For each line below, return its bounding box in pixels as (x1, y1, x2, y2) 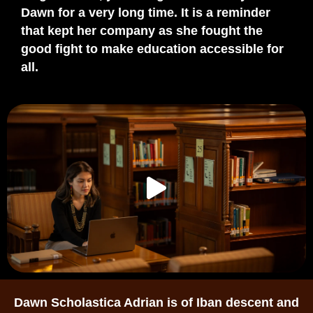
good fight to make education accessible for (21, 41, 284, 56)
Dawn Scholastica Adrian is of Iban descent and (14, 295, 299, 310)
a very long (78, 5, 145, 20)
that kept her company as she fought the (21, 23, 263, 38)
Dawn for (21, 5, 78, 20)
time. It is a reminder (145, 5, 270, 20)
